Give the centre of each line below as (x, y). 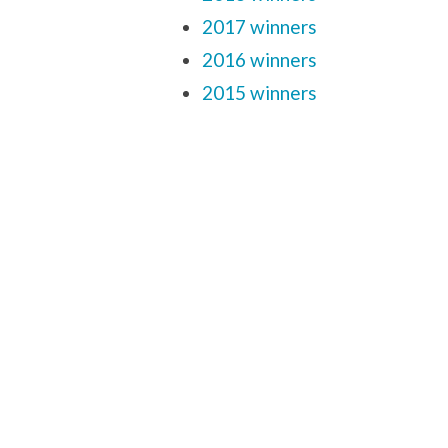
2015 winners (259, 92)
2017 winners (259, 26)
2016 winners (259, 59)
